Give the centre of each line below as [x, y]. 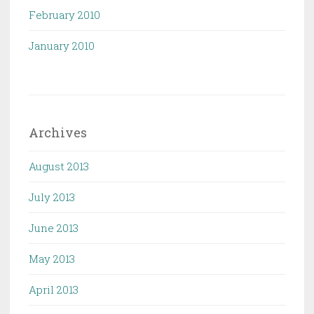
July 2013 [52, 197]
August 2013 [59, 166]
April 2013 [54, 289]
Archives [58, 132]
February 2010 [64, 14]
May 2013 [52, 258]
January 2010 [62, 45]
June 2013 [54, 227]
